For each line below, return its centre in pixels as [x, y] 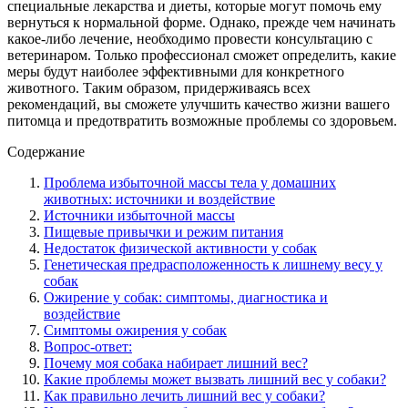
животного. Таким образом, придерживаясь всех [159, 87]
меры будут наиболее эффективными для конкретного [176, 71]
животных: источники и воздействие [159, 199]
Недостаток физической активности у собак [180, 248]
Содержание [46, 151]
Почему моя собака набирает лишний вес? [176, 362]
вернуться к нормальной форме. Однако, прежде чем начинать [201, 22]
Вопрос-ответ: [88, 346]
